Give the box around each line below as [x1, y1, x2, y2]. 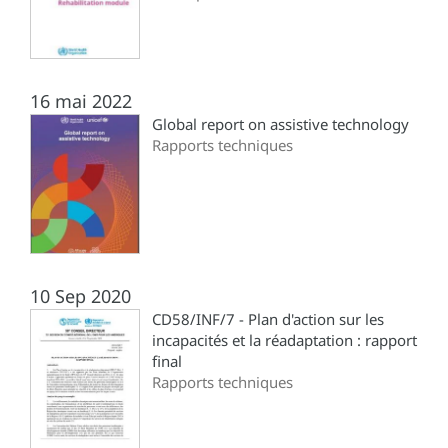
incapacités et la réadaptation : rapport [152, 329, 417, 350]
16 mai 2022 [30, 88, 132, 113]
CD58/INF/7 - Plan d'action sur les [152, 308, 384, 329]
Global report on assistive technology [152, 113, 409, 134]
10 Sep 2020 [30, 283, 131, 308]
